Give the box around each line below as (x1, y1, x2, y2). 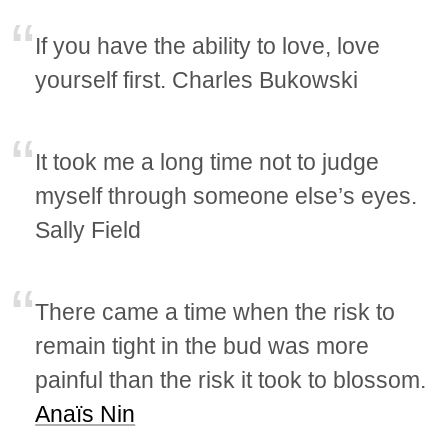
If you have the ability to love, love (35, 33, 381, 60)
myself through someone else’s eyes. (35, 183, 418, 210)
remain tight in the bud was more (35, 333, 370, 360)
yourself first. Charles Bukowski (35, 67, 359, 94)
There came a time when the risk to (35, 299, 396, 326)
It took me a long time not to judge (35, 149, 380, 176)
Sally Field (35, 217, 142, 244)
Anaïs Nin (35, 401, 136, 428)
